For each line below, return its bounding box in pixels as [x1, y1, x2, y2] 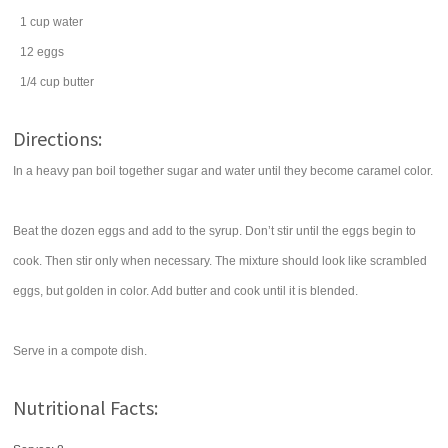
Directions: [13, 126, 103, 151]
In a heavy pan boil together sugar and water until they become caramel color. [13, 164, 434, 178]
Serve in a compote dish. [13, 344, 148, 358]
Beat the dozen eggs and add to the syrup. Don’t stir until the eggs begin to [13, 224, 417, 238]
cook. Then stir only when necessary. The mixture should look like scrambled [13, 254, 428, 268]
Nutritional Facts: [13, 395, 159, 420]
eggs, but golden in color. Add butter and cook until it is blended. [13, 284, 359, 298]
